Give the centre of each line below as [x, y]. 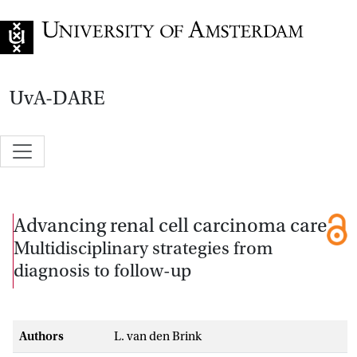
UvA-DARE [57, 98]
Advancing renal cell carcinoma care [170, 225]
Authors [41, 336]
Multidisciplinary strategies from [143, 248]
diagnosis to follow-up [102, 271]
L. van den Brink [158, 336]
